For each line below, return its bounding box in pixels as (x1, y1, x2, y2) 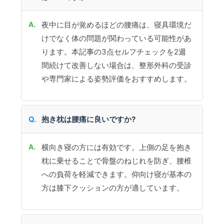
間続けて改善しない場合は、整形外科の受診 (41, 60, 192, 70)
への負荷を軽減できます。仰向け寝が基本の (41, 169, 192, 179)
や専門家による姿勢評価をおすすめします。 (41, 74, 192, 84)
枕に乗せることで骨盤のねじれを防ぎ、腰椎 (41, 156, 192, 166)
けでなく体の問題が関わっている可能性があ (41, 33, 192, 43)
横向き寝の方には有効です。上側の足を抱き (41, 142, 192, 152)
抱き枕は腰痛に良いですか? (41, 114, 136, 124)
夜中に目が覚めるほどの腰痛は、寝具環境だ (41, 20, 192, 30)
